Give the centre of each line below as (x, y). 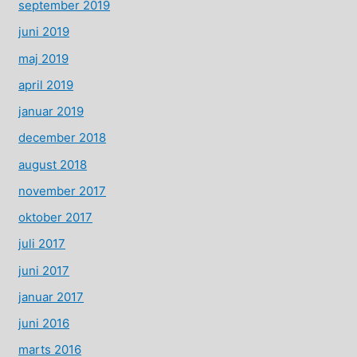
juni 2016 (44, 324)
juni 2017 (44, 270)
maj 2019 (44, 58)
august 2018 (53, 164)
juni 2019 (44, 32)
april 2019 (46, 84)
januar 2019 (51, 112)
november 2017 (63, 190)
